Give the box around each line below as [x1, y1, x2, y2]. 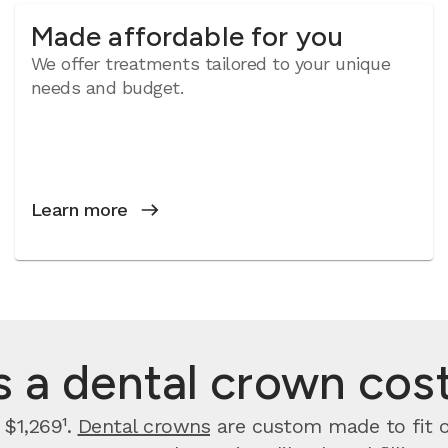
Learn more [30, 199, 128, 220]
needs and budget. [30, 77, 184, 98]
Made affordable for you [30, 19, 344, 53]
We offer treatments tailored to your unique [30, 53, 391, 74]
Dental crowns [77, 414, 210, 438]
